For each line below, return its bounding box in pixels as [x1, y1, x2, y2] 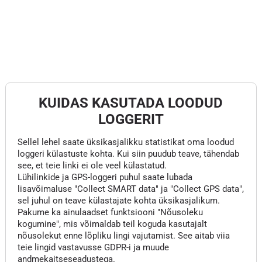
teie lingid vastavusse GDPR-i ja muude [17, 242, 169, 253]
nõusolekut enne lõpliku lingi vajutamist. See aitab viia [17, 230, 230, 241]
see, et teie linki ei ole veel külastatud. [17, 160, 167, 171]
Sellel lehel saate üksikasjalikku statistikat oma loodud [17, 137, 234, 147]
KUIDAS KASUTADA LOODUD [39, 95, 223, 111]
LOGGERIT [98, 111, 164, 127]
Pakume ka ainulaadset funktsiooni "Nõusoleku [17, 207, 203, 218]
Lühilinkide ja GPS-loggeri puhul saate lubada [17, 172, 192, 182]
